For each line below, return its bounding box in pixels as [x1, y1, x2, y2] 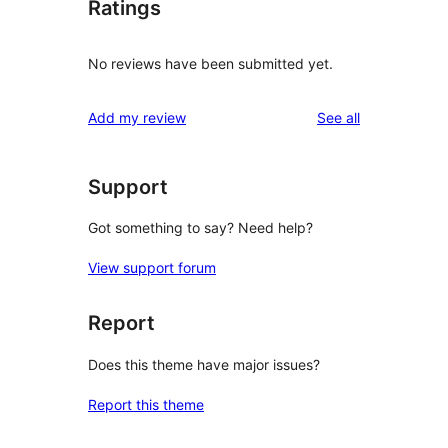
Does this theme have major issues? [88, 355, 320, 373]
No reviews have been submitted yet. [88, 54, 333, 72]
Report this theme [88, 395, 204, 413]
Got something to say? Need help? [88, 219, 313, 237]
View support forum [88, 259, 216, 277]
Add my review [88, 108, 186, 126]
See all [317, 108, 360, 126]
